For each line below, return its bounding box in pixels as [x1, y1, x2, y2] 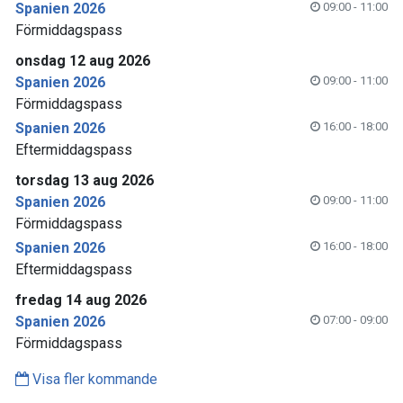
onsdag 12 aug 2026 [15, 52, 150, 70]
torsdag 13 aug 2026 [15, 172, 154, 190]
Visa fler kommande [29, 371, 157, 389]
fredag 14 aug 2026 [15, 291, 147, 309]
